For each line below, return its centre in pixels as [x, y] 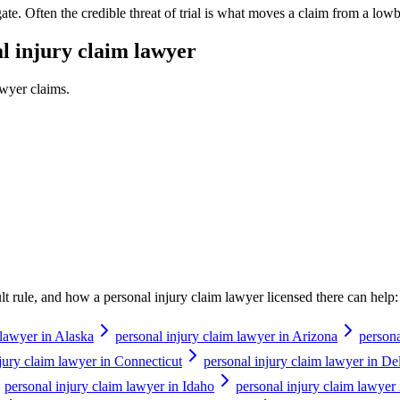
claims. [48, 89]
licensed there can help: [331, 296]
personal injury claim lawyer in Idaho [109, 386]
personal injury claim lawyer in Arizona [226, 336]
